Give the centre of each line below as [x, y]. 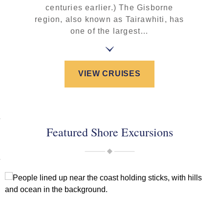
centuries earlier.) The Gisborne [109, 7]
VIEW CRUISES [109, 74]
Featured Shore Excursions [109, 132]
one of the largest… [109, 31]
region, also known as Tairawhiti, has [109, 19]
